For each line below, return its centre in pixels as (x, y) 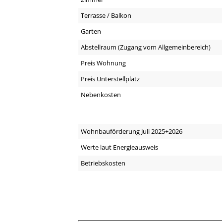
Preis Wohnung (103, 63)
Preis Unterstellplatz (110, 79)
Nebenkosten (101, 95)
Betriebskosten (103, 163)
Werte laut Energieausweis (119, 147)
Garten (91, 31)
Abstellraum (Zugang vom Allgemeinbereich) (146, 47)
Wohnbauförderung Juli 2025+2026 (132, 132)
